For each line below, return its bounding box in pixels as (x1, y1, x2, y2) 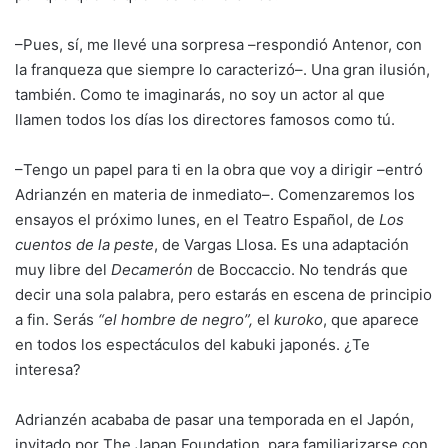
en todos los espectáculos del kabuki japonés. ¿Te (15, 335, 370, 354)
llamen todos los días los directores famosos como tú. (15, 110, 395, 129)
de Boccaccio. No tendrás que (193, 260, 408, 279)
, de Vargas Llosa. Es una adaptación (154, 235, 409, 254)
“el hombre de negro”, (98, 310, 253, 329)
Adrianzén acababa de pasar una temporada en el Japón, (15, 410, 414, 429)
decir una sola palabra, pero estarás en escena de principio (15, 285, 432, 304)
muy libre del (15, 260, 111, 279)
